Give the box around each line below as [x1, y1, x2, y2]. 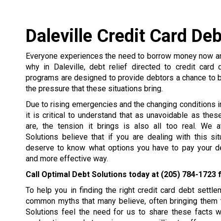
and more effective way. [26, 154, 108, 163]
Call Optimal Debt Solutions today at [26, 170, 161, 179]
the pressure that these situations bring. [26, 84, 163, 93]
